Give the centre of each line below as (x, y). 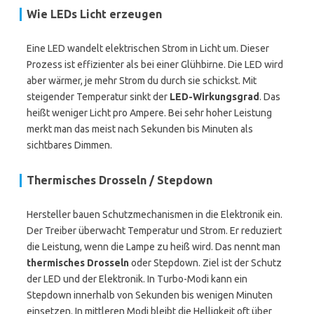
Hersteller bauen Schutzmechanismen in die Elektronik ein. (155, 214)
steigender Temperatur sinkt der (98, 97)
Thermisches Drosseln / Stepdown (120, 180)
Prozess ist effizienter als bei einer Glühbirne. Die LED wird (155, 64)
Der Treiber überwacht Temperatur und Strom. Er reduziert (154, 231)
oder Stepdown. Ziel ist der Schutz (205, 263)
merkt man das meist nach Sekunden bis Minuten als (140, 129)
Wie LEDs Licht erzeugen (94, 14)
